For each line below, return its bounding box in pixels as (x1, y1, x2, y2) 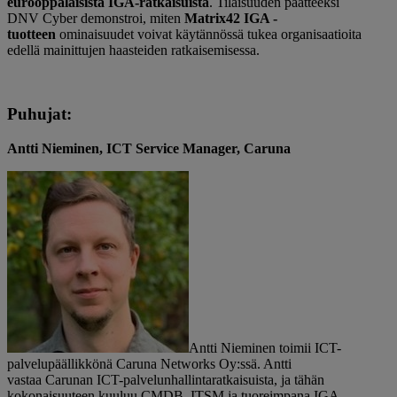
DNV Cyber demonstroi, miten (7, 10, 184, 26)
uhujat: (18, 105, 72, 124)
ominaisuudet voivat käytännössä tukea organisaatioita (56, 26, 362, 42)
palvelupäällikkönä (7, 355, 116, 371)
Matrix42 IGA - (184, 10, 277, 26)
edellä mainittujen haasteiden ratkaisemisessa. (7, 42, 260, 58)
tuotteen (7, 26, 56, 42)
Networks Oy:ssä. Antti (157, 355, 292, 371)
